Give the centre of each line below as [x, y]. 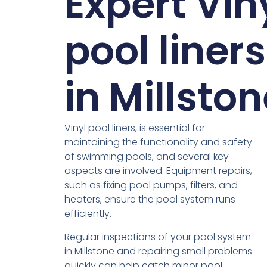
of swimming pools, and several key [146, 157]
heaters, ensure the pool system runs [150, 200]
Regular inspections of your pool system [157, 237]
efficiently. [88, 214]
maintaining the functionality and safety [158, 142]
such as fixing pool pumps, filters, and [151, 185]
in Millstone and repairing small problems [158, 251]
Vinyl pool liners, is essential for [134, 128]
